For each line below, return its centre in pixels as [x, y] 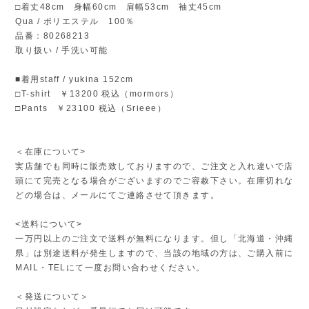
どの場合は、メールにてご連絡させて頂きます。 [122, 195]
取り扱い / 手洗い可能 [62, 50]
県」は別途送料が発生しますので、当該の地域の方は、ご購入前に [154, 253]
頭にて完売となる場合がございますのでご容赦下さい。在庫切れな [154, 180]
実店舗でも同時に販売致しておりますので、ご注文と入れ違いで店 [154, 166]
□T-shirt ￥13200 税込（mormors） [97, 93]
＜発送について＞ [52, 296]
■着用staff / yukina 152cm [74, 79]
